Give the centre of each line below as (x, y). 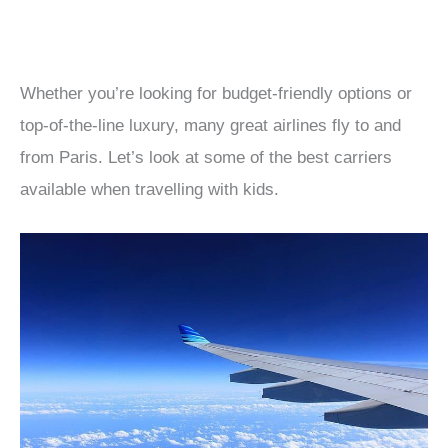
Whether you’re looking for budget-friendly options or (216, 94)
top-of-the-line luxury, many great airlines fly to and (210, 126)
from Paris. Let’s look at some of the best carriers (206, 158)
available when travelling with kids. (149, 190)
